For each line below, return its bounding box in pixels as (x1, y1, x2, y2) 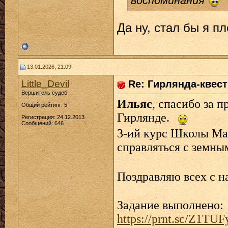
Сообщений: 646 (21, 120, 64, 126)
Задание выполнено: (117, 198, 223, 212)
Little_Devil (21, 78, 69, 89)
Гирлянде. (117, 111, 169, 125)
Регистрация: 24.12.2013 (21, 114, 84, 120)
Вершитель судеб (21, 90, 67, 96)
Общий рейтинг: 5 (21, 102, 67, 108)
